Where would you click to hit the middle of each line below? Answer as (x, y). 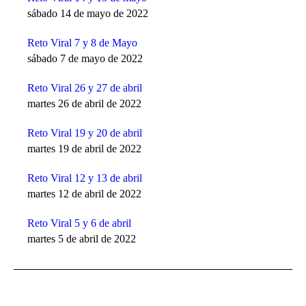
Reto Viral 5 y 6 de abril (79, 223)
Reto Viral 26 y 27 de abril (85, 87)
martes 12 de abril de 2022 (84, 193)
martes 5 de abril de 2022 (82, 238)
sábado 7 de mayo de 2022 (85, 58)
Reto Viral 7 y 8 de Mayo (82, 42)
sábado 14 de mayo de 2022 (88, 13)
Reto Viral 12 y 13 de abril (85, 178)
